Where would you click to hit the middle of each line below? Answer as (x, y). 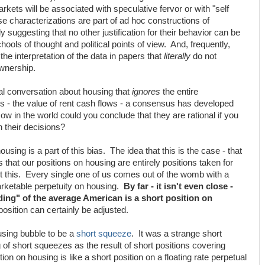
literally (177, 56)
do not (203, 56)
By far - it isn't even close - (178, 186)
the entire (179, 92)
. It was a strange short (177, 234)
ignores (146, 92)
